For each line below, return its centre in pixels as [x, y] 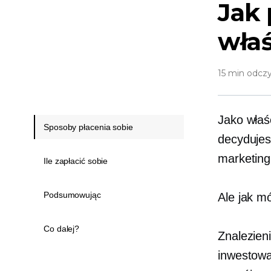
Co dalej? [62, 229]
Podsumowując [72, 195]
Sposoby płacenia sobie [88, 127]
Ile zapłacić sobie [76, 161]
